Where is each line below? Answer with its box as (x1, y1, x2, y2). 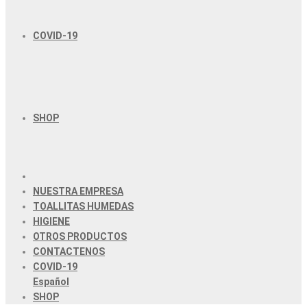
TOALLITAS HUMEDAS (33, 201, 134, 212)
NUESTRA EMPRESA (33, 186, 123, 197)
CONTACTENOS (33, 246, 105, 257)
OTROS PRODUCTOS (33, 231, 127, 242)
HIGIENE (33, 216, 70, 227)
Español (33, 276, 69, 287)
